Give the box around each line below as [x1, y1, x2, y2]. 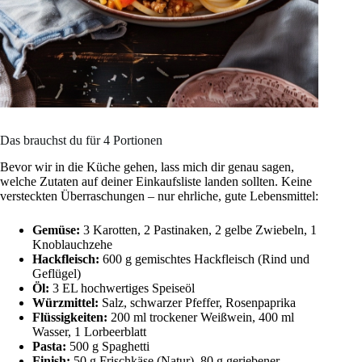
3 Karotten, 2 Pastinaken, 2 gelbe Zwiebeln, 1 [80, 223, 317, 238]
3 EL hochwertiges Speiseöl [49, 281, 195, 296]
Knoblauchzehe [32, 238, 112, 252]
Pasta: [32, 339, 66, 354]
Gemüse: [32, 223, 80, 238]
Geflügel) [32, 267, 81, 281]
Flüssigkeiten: [32, 310, 107, 325]
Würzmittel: [32, 296, 99, 310]
